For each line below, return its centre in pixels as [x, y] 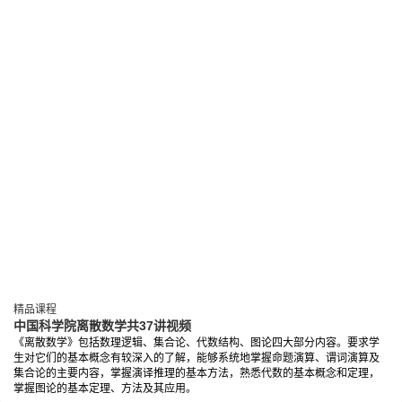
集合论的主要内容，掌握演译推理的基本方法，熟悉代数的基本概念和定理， [197, 374]
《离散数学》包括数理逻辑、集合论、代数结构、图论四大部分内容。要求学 [197, 343]
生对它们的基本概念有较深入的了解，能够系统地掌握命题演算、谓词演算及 [197, 358]
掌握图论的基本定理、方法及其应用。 [105, 389]
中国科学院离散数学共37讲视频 [102, 326]
